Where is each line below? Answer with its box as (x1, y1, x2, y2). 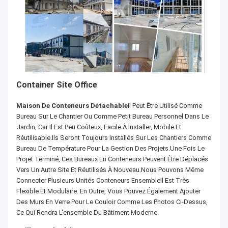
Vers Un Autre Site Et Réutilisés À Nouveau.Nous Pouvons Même (16, 165, 204, 174)
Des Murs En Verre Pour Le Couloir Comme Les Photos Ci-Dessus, (16, 197, 208, 206)
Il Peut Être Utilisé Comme (128, 101, 202, 109)
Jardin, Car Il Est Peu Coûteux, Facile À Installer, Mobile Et (16, 123, 181, 131)
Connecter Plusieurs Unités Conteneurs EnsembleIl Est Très (16, 176, 189, 184)
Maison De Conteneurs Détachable (16, 101, 128, 109)
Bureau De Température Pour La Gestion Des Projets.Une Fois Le (16, 144, 205, 152)
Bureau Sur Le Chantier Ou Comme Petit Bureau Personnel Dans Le (16, 112, 209, 120)
